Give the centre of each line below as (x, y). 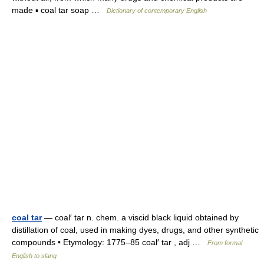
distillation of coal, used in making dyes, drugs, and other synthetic (135, 230)
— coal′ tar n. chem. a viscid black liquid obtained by (140, 217)
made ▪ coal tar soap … (59, 10)
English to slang (34, 256)
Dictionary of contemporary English (157, 11)
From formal (225, 243)
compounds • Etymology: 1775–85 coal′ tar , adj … (110, 242)
